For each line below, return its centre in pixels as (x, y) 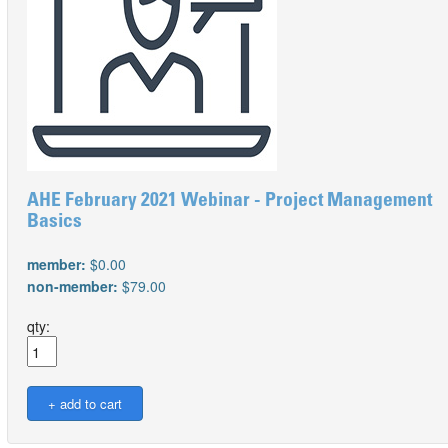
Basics (54, 222)
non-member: (74, 286)
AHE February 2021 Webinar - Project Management (229, 201)
